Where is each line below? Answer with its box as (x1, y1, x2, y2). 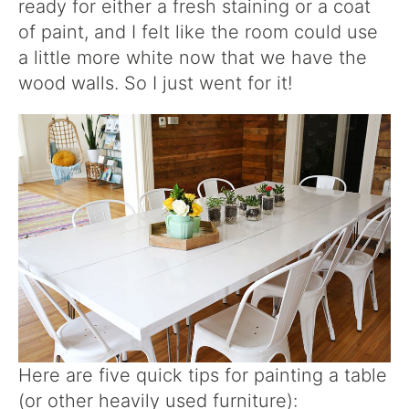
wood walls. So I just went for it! (18, 72, 298, 94)
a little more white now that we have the (18, 47, 367, 68)
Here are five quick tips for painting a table (18, 363, 387, 386)
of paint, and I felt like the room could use (18, 21, 378, 43)
